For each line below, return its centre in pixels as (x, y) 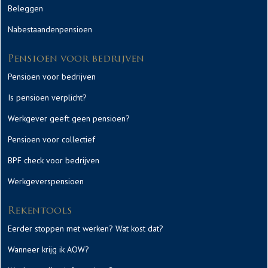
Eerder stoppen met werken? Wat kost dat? (86, 229)
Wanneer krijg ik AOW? (48, 249)
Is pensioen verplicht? (47, 98)
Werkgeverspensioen (46, 181)
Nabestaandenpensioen (50, 29)
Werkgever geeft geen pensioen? (69, 118)
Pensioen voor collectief (51, 139)
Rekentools (40, 211)
